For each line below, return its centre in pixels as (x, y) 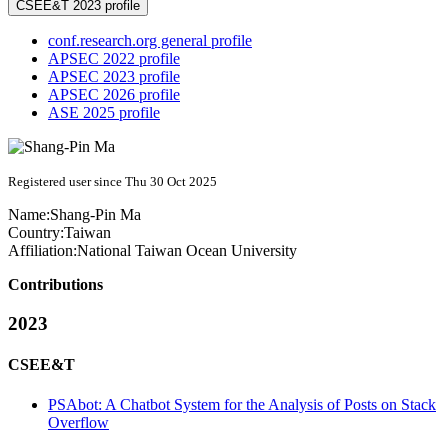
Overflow (78, 422)
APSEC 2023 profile (114, 77)
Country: (36, 233)
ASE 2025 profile (104, 113)
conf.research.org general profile (150, 41)
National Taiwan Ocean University (187, 251)
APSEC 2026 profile (114, 95)
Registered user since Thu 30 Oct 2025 (112, 182)
